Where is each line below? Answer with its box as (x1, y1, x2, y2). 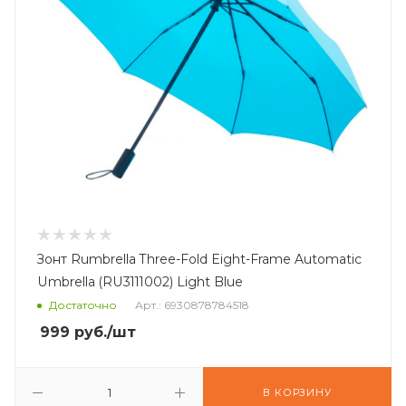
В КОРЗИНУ (263, 386, 332, 399)
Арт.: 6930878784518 (135, 298, 249, 313)
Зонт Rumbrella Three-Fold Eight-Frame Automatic (37, 251, 362, 267)
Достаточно (49, 298, 117, 313)
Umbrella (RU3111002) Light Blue (37, 274, 243, 290)
